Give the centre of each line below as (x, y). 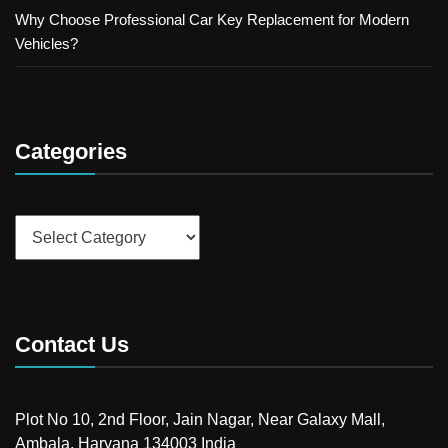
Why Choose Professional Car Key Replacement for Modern (212, 20)
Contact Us (72, 345)
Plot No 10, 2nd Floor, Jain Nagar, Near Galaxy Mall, (200, 420)
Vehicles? (46, 44)
